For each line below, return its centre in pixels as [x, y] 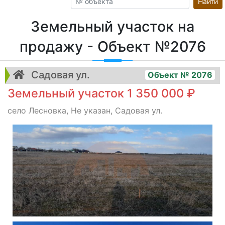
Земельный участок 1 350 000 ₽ [101, 93]
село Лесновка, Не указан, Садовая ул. [85, 110]
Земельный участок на [113, 26]
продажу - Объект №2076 [113, 46]
